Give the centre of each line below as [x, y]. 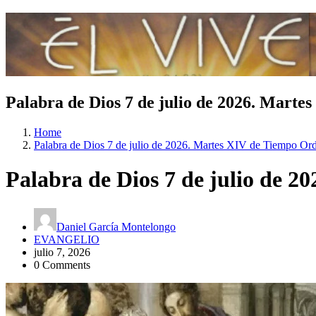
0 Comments [62, 265]
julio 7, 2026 [62, 252]
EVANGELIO [67, 239]
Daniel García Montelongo [116, 226]
